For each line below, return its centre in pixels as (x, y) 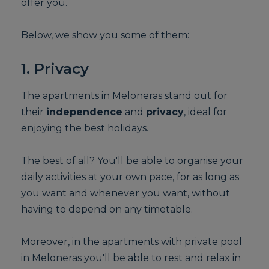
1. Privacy (55, 69)
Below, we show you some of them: (105, 35)
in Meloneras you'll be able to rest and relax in (131, 258)
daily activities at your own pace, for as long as (130, 177)
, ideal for (206, 112)
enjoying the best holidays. (85, 128)
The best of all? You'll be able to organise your (132, 161)
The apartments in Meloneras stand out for (125, 96)
